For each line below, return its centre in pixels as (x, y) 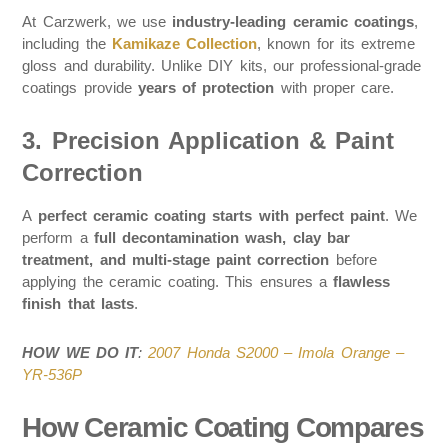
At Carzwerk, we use (97, 21)
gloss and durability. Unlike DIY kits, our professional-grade (222, 65)
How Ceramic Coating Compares (223, 428)
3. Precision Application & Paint (208, 141)
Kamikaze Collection (184, 43)
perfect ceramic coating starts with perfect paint (211, 216)
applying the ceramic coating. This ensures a (178, 282)
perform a (58, 238)
